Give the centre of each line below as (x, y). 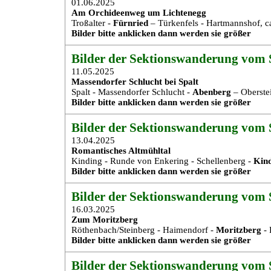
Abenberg (212, 92)
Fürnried (131, 23)
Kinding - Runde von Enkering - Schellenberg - (162, 161)
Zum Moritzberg (105, 220)
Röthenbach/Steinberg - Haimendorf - (144, 230)
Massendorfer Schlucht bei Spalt (135, 82)
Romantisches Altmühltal (121, 151)
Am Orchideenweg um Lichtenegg (139, 13)
